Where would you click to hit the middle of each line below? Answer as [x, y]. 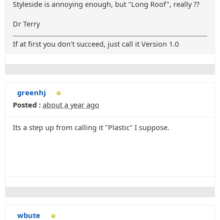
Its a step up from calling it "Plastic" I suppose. [91, 127]
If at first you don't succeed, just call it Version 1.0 [96, 44]
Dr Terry [26, 24]
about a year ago [71, 105]
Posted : [27, 105]
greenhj [31, 92]
